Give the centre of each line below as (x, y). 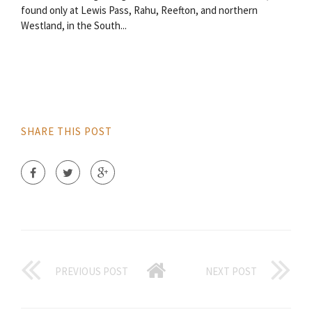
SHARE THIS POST (67, 131)
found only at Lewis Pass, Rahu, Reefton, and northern (139, 10)
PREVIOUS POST (92, 271)
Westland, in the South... (74, 25)
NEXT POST (231, 271)
